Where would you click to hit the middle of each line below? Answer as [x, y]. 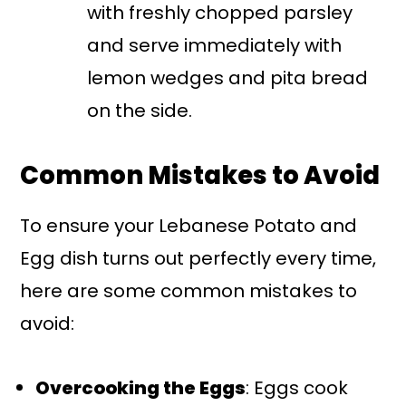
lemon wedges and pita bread [228, 78]
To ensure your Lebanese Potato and [189, 226]
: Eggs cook [297, 388]
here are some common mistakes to [189, 291]
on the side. [140, 111]
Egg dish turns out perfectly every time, [198, 259]
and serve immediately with [215, 46]
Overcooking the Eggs [141, 388]
